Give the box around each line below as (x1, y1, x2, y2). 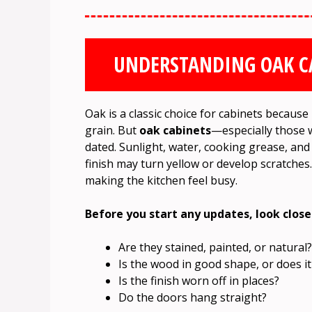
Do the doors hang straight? (118, 290, 267, 306)
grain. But (85, 123, 139, 139)
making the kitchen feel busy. (85, 173, 237, 189)
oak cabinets (139, 123, 211, 139)
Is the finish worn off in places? (118, 273, 279, 289)
